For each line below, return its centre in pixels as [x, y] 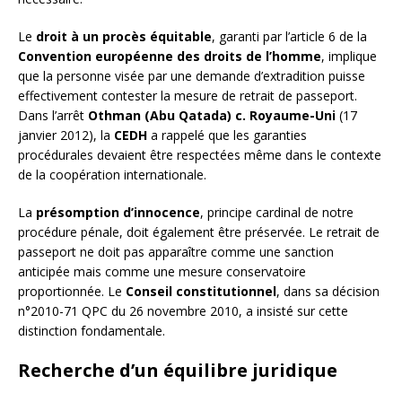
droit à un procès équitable [124, 36]
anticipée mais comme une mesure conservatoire [162, 271]
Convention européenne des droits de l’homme [170, 56]
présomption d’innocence [118, 212]
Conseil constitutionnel [201, 291]
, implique [349, 56]
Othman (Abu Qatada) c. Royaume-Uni [212, 115]
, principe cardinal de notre [277, 212]
